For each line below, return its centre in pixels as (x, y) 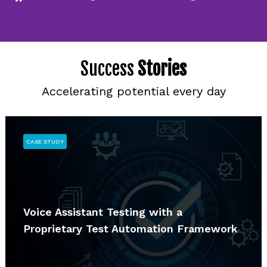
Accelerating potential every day (133, 91)
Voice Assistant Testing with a (103, 212)
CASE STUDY (45, 141)
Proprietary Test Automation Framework (130, 228)
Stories (162, 69)
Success (109, 69)
